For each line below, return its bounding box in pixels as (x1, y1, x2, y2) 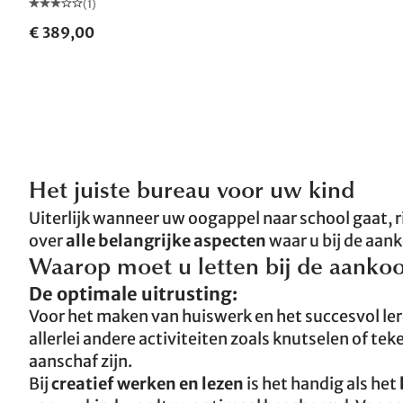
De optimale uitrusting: (29, 282, 237, 305)
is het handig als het (244, 373, 399, 394)
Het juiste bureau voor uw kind (29, 181, 354, 204)
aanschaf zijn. (29, 351, 132, 372)
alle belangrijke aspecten (66, 230, 266, 251)
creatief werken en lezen (51, 373, 244, 394)
